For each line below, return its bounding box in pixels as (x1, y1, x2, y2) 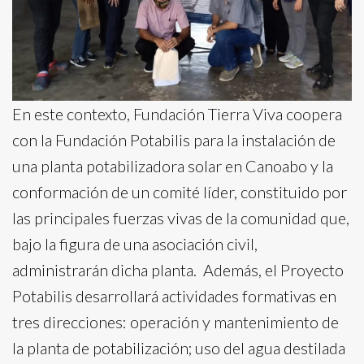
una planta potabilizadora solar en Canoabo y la (12, 155, 333, 175)
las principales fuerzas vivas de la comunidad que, (12, 207, 349, 227)
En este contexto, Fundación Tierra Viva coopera (12, 103, 342, 123)
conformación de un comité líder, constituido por (12, 181, 347, 201)
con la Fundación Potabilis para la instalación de (12, 129, 336, 149)
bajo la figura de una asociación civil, (12, 233, 258, 253)
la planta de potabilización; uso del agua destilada (12, 337, 345, 357)
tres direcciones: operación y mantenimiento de (12, 311, 339, 331)
